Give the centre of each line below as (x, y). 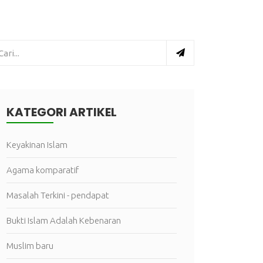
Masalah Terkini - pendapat (58, 195)
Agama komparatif (43, 170)
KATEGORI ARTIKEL (62, 112)
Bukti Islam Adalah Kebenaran (64, 220)
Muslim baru (30, 246)
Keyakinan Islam (37, 145)
